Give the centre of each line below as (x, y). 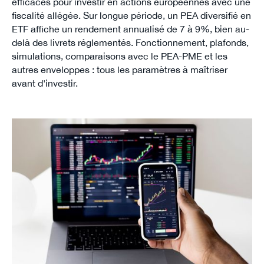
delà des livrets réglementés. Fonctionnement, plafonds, (130, 43)
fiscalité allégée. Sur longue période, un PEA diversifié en (131, 16)
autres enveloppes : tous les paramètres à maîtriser (119, 70)
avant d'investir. (44, 83)
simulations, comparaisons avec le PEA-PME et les (119, 56)
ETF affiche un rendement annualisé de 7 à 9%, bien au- (130, 29)
